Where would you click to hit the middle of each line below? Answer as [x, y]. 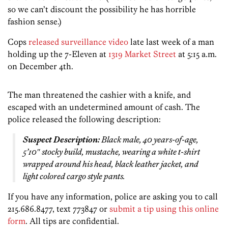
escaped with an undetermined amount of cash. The [104, 107]
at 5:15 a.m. [196, 54]
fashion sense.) [35, 22]
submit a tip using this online [164, 209]
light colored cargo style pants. [74, 176]
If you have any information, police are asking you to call [113, 197]
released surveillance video [78, 42]
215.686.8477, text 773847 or [59, 209]
